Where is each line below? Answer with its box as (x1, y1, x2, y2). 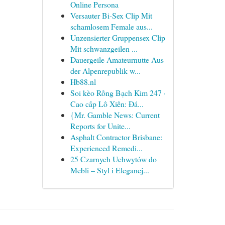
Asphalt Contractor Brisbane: (70, 132, 162, 142)
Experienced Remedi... (70, 143, 143, 153)
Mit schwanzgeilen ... (70, 43, 138, 54)
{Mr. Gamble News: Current (70, 109, 160, 120)
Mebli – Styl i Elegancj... (70, 165, 149, 175)
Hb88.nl (70, 76, 96, 87)
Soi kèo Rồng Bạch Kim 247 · (70, 87, 166, 98)
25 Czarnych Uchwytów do (70, 154, 157, 164)
